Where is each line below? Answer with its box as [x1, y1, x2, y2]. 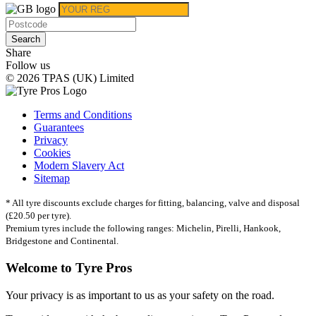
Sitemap [34, 172, 70, 185]
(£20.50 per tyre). [6, 210, 71, 221]
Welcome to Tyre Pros [6, 260, 132, 276]
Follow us [6, 59, 50, 72]
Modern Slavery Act [34, 159, 124, 172]
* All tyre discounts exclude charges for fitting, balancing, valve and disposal [6, 197, 300, 209]
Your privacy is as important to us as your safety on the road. [6, 288, 274, 301]
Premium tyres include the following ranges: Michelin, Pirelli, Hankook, [6, 223, 281, 234]
